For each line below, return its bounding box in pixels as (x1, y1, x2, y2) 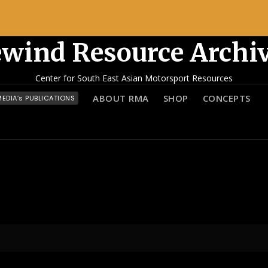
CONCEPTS (202, 92, 251, 104)
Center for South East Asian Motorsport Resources (35, 72, 233, 84)
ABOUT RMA (93, 92, 149, 104)
